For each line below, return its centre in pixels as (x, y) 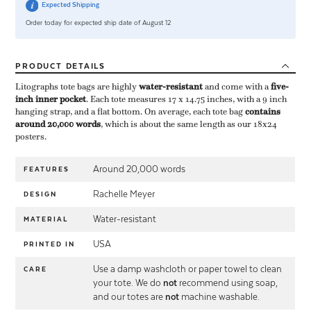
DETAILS (85, 66)
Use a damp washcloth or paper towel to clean (188, 269)
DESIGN (41, 194)
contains (263, 112)
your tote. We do (128, 283)
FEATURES (47, 169)
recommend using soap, (228, 283)
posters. (31, 137)
